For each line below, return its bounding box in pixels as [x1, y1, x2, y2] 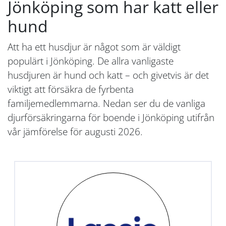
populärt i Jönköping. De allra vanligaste [8, 53, 174, 68]
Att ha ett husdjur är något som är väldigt [8, 39, 181, 53]
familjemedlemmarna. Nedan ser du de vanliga [8, 96, 205, 110]
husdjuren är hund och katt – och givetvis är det [8, 68, 209, 82]
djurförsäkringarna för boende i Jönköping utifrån [8, 110, 214, 124]
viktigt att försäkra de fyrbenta [8, 82, 134, 96]
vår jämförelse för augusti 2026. [8, 124, 143, 138]
